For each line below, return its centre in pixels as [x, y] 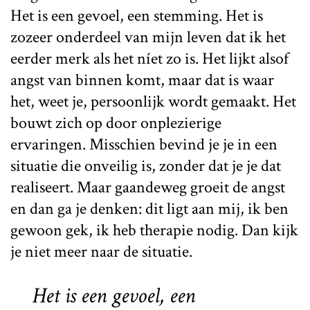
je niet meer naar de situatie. [101, 251]
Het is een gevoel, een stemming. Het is [137, 15]
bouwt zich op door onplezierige [116, 122]
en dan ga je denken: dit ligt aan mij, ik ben [149, 208]
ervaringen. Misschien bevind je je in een [144, 144]
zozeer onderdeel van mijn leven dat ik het [148, 37]
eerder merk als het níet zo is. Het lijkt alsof [149, 58]
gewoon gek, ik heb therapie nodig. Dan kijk [154, 230]
